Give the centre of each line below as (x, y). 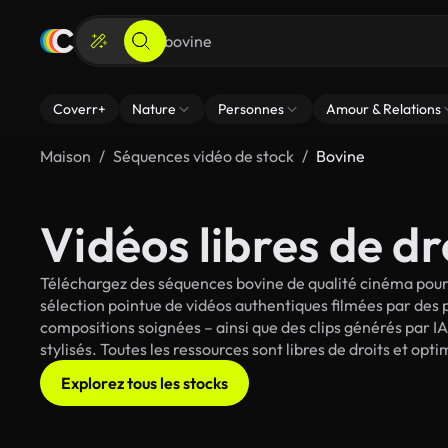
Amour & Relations (383, 109)
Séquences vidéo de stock (203, 156)
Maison (65, 156)
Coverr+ (79, 109)
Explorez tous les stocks (144, 383)
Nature (154, 109)
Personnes (251, 109)
